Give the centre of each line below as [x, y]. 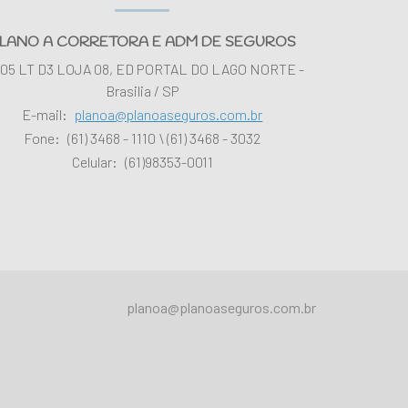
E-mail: [45, 114]
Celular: [94, 161]
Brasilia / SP [142, 90]
